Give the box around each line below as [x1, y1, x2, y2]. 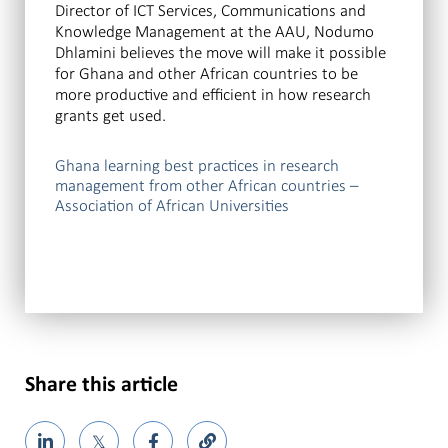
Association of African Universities [55, 195, 289, 217]
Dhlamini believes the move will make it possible [55, 42, 386, 64]
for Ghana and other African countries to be [55, 63, 358, 85]
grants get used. [55, 105, 166, 127]
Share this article [25, 374, 178, 398]
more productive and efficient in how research [55, 84, 371, 106]
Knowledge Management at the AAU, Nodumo [55, 21, 374, 43]
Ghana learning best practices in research [55, 155, 339, 177]
